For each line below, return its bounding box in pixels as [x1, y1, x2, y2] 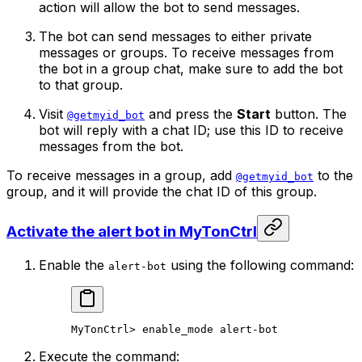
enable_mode [142, 322, 213, 335]
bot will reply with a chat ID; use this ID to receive [39, 122, 343, 139]
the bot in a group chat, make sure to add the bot [39, 61, 343, 78]
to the [314, 167, 353, 184]
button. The [271, 106, 347, 123]
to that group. [39, 77, 123, 94]
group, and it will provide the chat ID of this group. [6, 183, 317, 200]
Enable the [39, 256, 108, 273]
